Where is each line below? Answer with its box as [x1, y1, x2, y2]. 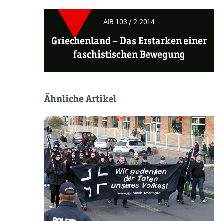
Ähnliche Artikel [44, 92, 116, 105]
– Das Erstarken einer [112, 34, 207, 47]
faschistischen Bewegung [73, 47, 185, 61]
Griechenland [51, 34, 112, 47]
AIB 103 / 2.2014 [103, 17, 155, 26]
